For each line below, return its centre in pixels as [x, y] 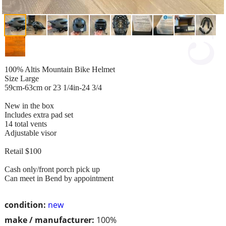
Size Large [22, 78]
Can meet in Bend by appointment [59, 178]
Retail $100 [23, 151]
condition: [25, 205]
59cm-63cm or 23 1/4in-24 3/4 [53, 87]
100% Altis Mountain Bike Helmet [60, 69]
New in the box [29, 105]
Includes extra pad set [39, 115]
